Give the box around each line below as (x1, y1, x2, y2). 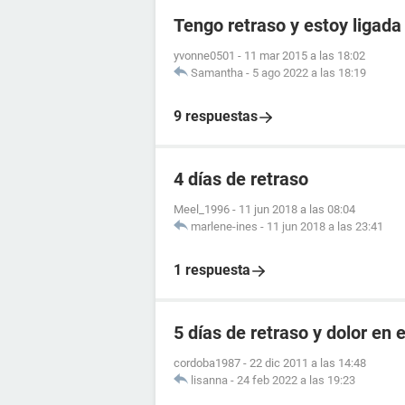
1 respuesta (174, 261, 250, 278)
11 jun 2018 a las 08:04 (239, 202, 355, 216)
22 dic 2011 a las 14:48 (250, 356, 366, 370)
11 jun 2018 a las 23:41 (267, 220, 383, 233)
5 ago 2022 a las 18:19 (252, 66, 366, 80)
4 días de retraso (174, 168, 308, 190)
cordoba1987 (174, 356, 240, 370)
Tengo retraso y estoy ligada (174, 14, 401, 36)
